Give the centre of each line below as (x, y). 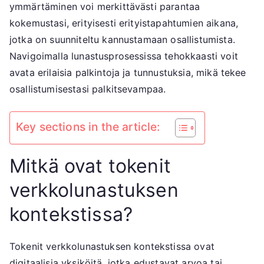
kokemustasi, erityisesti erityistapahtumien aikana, (124, 23)
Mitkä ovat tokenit (90, 166)
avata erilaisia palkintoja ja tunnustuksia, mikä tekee (128, 73)
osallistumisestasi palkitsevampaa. (88, 89)
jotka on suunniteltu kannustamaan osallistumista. (122, 40)
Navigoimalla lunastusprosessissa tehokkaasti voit (124, 56)
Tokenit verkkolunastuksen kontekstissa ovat (112, 247)
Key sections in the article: (88, 127)
